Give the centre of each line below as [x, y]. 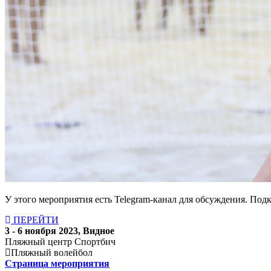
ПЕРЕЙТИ [35, 220]
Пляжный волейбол [52, 252]
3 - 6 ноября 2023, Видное [60, 230]
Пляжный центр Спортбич [60, 241]
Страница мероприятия [57, 263]
